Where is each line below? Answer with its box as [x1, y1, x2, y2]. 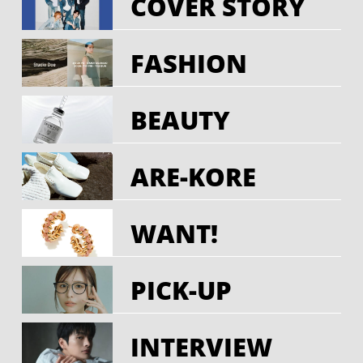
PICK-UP [130, 271, 233, 307]
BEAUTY [130, 101, 231, 137]
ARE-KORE [130, 158, 257, 194]
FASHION [130, 45, 248, 80]
